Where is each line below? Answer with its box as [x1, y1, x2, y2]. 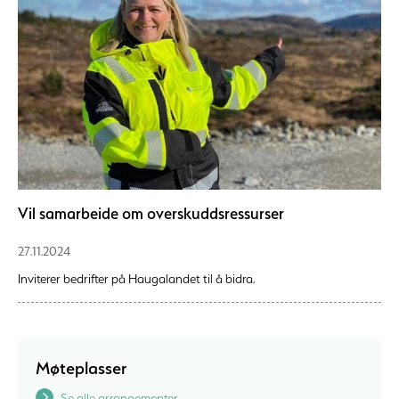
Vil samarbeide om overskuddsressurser [18, 203, 284, 224]
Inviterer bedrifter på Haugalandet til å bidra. [18, 271, 255, 288]
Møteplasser [36, 357, 126, 379]
